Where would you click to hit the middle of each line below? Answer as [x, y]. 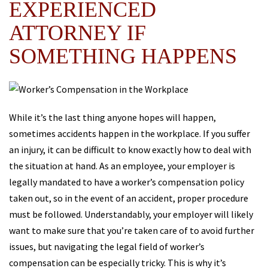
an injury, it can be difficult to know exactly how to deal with [130, 149]
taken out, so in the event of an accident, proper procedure [129, 198]
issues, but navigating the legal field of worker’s [107, 246]
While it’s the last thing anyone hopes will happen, [112, 117]
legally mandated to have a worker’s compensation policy [127, 182]
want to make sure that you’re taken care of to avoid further [132, 230]
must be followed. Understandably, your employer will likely [131, 214]
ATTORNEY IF [77, 33]
